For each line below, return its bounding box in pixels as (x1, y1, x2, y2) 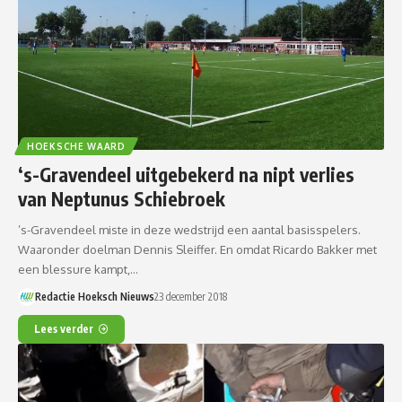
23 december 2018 (153, 290, 227, 304)
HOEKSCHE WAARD (27, 141, 126, 153)
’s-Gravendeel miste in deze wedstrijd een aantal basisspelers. (18, 223, 361, 238)
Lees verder (34, 322, 93, 336)
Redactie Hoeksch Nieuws (34, 290, 154, 304)
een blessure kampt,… (18, 262, 138, 277)
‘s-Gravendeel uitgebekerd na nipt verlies (18, 162, 354, 188)
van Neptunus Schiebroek (18, 187, 225, 212)
